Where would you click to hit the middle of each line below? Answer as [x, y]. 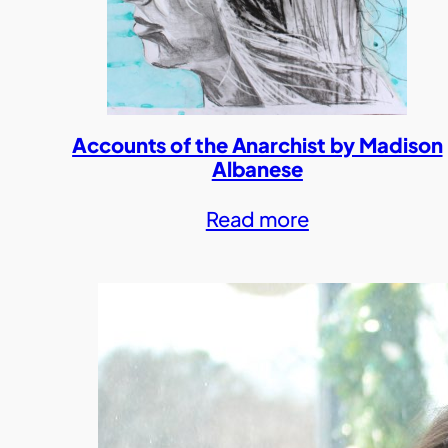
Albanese [257, 168]
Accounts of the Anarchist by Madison [257, 144]
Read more [257, 218]
